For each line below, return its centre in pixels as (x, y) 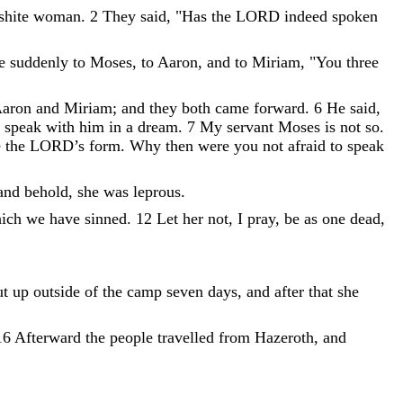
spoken (355, 16)
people (131, 337)
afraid (307, 145)
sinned (106, 218)
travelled (188, 337)
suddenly (39, 62)
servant (250, 126)
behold (46, 191)
